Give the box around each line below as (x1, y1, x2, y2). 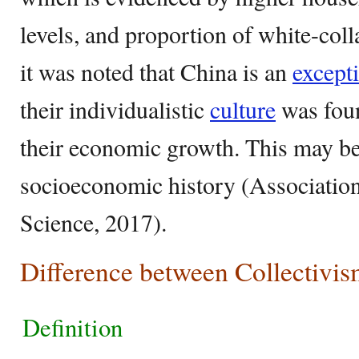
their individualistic (20, 93, 210, 125)
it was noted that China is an (20, 55, 292, 87)
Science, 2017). (20, 206, 175, 238)
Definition (22, 310, 131, 344)
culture (210, 93, 276, 125)
